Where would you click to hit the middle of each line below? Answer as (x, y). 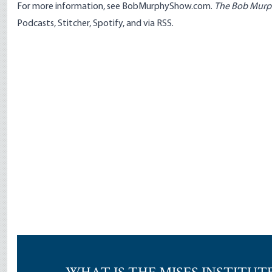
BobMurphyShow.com (166, 7)
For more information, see (70, 7)
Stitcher (73, 24)
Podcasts (36, 24)
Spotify (108, 24)
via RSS (158, 24)
